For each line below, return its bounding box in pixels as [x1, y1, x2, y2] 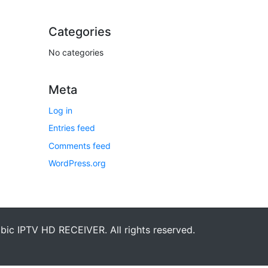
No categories [48, 47, 103, 57]
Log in [48, 105, 72, 115]
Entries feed [48, 123, 95, 133]
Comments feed [48, 140, 111, 151]
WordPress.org [48, 158, 106, 169]
